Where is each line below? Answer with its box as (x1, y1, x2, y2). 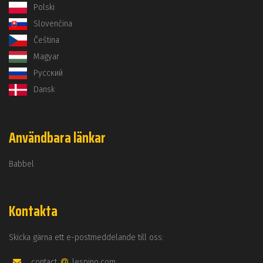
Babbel (9, 159, 34, 169)
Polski (33, 2, 55, 12)
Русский (33, 68, 63, 78)
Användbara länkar (9, 127, 106, 149)
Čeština (33, 35, 59, 45)
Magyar (33, 52, 59, 62)
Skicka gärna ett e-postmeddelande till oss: (9, 232, 164, 242)
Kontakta (9, 200, 58, 222)
